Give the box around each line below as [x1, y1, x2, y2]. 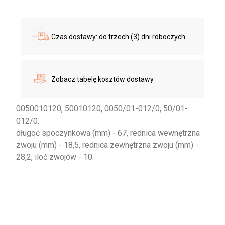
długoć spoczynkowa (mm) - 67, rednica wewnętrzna [16, 128, 200, 138]
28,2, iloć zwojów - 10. [16, 152, 94, 162]
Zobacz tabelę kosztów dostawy [51, 75, 154, 83]
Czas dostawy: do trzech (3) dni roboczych [51, 32, 186, 41]
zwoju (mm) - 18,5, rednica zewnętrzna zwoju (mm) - [16, 140, 199, 150]
